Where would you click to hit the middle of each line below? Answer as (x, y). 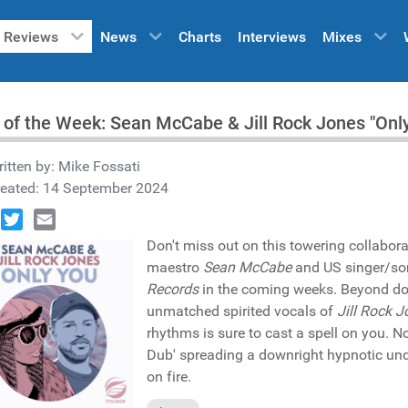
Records (173, 289)
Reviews (31, 37)
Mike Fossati (99, 166)
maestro (175, 267)
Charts (200, 37)
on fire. (169, 377)
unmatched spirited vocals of (242, 311)
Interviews (272, 37)
